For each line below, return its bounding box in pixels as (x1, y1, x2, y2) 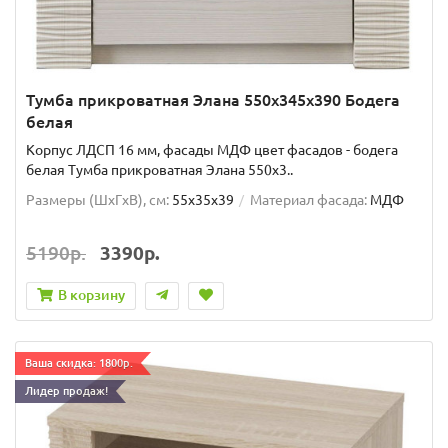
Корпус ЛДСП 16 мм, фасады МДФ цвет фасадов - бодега (26, 141, 398, 158)
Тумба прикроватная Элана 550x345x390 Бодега (26, 90, 400, 109)
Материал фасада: (250, 191, 367, 208)
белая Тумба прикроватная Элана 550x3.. (26, 161, 293, 178)
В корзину (58, 286, 125, 303)
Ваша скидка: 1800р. (25, 356, 133, 369)
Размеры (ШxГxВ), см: (26, 191, 169, 208)
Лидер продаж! (25, 384, 108, 397)
